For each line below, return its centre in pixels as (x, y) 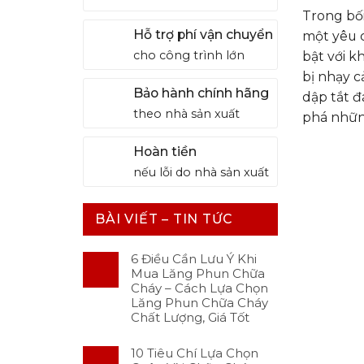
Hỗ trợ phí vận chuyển (203, 35)
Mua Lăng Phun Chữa (198, 274)
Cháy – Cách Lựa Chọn (199, 288)
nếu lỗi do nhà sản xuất (201, 173)
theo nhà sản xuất (186, 114)
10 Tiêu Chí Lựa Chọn (195, 353)
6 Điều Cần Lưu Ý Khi (194, 259)
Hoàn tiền (166, 152)
